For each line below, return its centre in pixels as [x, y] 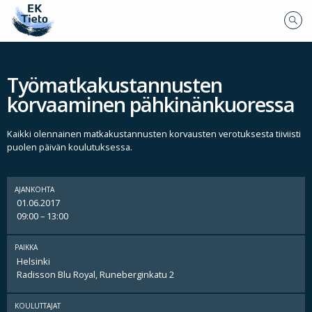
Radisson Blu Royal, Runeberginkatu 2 [95, 274]
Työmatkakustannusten [115, 85]
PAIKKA [26, 248]
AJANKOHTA [35, 189]
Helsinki [33, 261]
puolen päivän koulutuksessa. [70, 147]
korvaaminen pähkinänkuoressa [151, 104]
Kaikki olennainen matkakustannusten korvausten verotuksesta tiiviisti [154, 134]
